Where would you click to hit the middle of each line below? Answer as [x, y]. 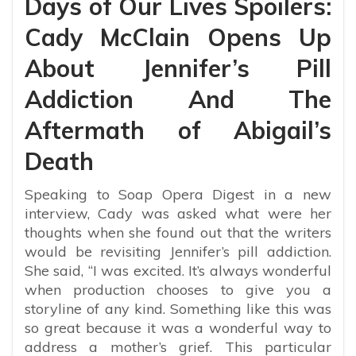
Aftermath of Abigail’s [178, 130]
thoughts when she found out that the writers [178, 232]
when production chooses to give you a [178, 289]
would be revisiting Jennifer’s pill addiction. [178, 251]
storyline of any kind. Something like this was [178, 308]
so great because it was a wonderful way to [178, 327]
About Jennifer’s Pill [178, 68]
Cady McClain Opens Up [178, 37]
